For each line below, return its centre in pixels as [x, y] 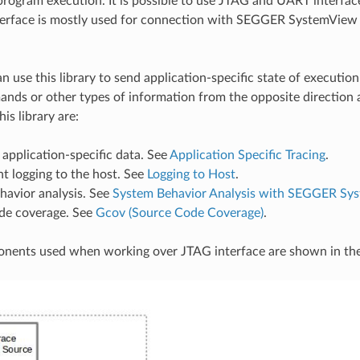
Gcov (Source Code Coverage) [179, 213]
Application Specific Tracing [247, 155]
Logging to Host [191, 174]
